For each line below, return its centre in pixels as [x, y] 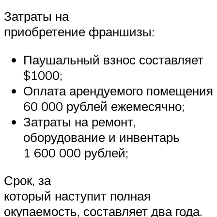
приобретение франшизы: [79, 31]
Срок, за [27, 180]
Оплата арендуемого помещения [118, 90]
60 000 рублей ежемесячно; [104, 106]
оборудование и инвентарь [101, 137]
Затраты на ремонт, [80, 121]
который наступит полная [77, 196]
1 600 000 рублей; [76, 152]
